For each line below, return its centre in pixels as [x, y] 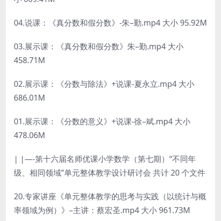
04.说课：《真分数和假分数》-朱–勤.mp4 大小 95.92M [110, 22]
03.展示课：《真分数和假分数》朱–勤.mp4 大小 [99, 46]
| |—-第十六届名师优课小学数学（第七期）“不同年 [105, 159]
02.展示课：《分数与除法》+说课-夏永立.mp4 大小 [104, 84]
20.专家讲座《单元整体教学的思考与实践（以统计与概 [110, 196]
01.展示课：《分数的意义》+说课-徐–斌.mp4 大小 [102, 121]
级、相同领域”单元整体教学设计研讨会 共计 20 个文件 [110, 172]
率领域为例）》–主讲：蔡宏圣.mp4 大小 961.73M [102, 210]
